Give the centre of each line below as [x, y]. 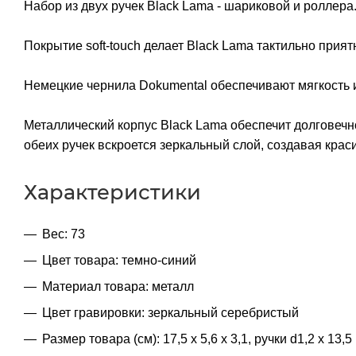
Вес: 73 [64, 234]
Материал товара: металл [118, 286]
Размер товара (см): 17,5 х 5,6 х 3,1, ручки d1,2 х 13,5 [197, 339]
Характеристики [112, 192]
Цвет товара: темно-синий [119, 260]
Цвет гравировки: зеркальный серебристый [170, 312]
